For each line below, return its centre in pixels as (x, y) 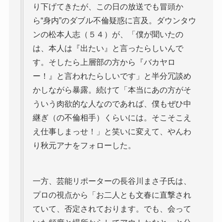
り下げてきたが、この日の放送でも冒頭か (108, 6)
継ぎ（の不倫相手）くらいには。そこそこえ (112, 117)
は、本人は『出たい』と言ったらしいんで (108, 48)
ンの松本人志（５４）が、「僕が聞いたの (108, 34)
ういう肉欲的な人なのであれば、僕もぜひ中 (112, 104)
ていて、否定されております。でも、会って (112, 209)
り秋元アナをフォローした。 (84, 145)
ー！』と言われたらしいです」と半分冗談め (112, 76)
